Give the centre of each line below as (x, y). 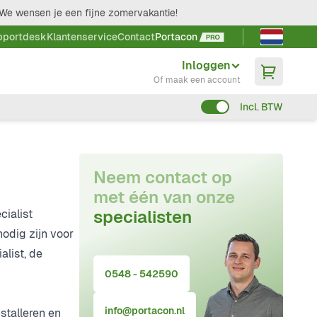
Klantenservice (82, 37)
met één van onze (164, 197)
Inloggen (206, 65)
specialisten (143, 217)
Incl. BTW (261, 107)
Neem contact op (163, 177)
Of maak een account (197, 80)
